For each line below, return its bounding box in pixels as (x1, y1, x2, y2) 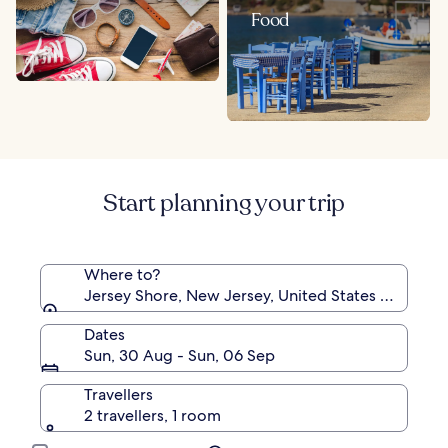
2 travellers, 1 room (84, 404, 221, 426)
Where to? (84, 263, 160, 285)
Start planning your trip (102, 186, 346, 220)
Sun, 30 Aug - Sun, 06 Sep (84, 344, 275, 366)
